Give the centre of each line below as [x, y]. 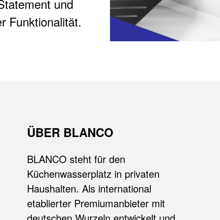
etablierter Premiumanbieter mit [96, 203]
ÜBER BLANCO [70, 132]
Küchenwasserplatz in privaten [93, 173]
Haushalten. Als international [89, 188]
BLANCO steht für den [76, 159]
